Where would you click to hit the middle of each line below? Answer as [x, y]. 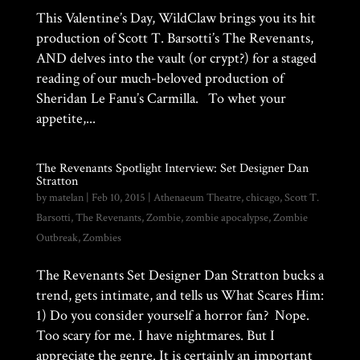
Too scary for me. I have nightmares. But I [155, 335]
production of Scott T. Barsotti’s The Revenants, [174, 38]
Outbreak [57, 238]
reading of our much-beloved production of [160, 78]
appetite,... [65, 119]
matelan [66, 198]
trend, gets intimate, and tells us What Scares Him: [180, 295]
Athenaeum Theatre [197, 198]
